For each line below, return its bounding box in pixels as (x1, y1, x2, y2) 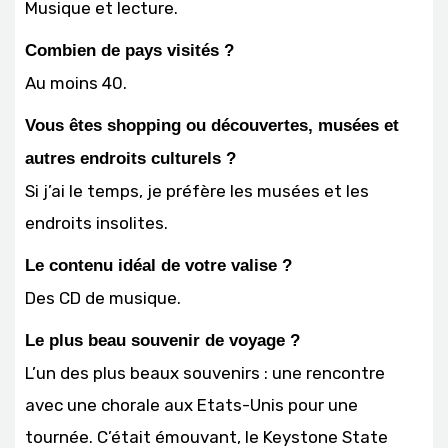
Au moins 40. (25, 72, 127, 93)
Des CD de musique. (25, 287, 181, 308)
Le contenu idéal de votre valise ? (25, 255, 292, 275)
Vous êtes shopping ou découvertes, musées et (25, 115, 399, 135)
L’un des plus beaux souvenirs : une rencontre (25, 362, 385, 383)
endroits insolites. (25, 212, 168, 233)
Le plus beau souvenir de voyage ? (25, 330, 300, 350)
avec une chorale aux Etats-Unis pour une (25, 394, 358, 415)
